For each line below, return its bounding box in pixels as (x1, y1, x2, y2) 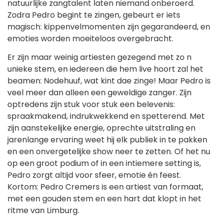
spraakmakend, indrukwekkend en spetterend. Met (7, 110, 205, 122)
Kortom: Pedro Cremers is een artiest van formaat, (7, 181, 203, 192)
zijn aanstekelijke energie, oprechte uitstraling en (7, 122, 195, 134)
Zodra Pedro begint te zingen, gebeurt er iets (7, 9, 180, 21)
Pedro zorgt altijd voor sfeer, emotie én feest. (7, 169, 181, 181)
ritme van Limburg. (7, 204, 79, 216)
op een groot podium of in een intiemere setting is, (7, 157, 201, 169)
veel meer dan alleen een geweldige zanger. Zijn (7, 86, 192, 98)
